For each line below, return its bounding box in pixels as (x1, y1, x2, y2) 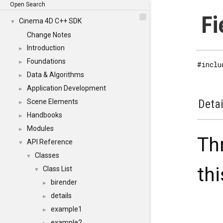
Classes (35, 151, 59, 159)
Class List (43, 165, 72, 173)
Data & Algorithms (27, 71, 84, 79)
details (51, 192, 72, 200)
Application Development (27, 84, 106, 92)
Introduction (27, 44, 65, 52)
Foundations (27, 57, 66, 65)
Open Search (10, 1, 45, 8)
